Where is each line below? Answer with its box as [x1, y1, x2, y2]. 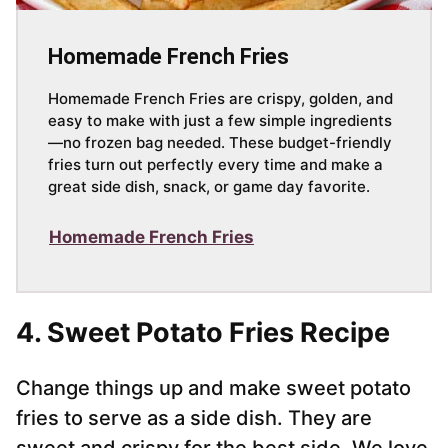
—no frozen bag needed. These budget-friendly [48, 133, 392, 153]
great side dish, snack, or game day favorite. [48, 177, 370, 197]
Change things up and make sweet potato [16, 376, 411, 401]
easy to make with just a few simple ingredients [48, 111, 392, 131]
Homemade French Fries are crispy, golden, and [48, 89, 393, 109]
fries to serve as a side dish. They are [16, 406, 372, 431]
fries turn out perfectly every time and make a [48, 155, 383, 175]
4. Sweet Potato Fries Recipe [16, 316, 390, 350]
